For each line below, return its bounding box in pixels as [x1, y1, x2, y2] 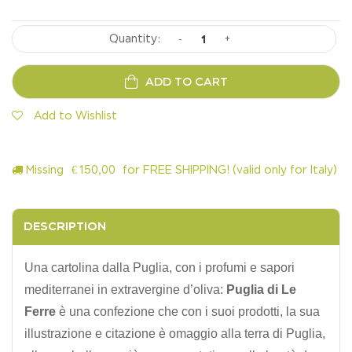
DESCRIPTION [24, 218, 106, 233]
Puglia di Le [226, 282, 296, 296]
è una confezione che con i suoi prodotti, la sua [56, 304, 320, 318]
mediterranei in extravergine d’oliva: [24, 282, 226, 296]
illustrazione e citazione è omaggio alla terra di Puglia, [24, 326, 325, 340]
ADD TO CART [145, 75, 228, 89]
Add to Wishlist [34, 109, 117, 123]
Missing [23, 163, 67, 177]
